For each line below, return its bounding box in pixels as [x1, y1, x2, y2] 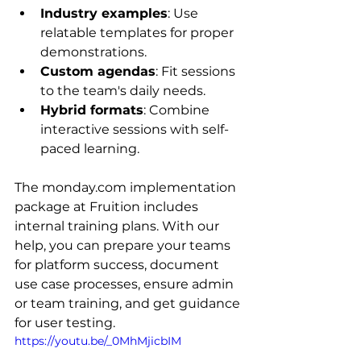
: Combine [143, 102, 213, 118]
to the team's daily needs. [40, 82, 205, 98]
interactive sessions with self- [40, 121, 229, 137]
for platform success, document [15, 256, 222, 272]
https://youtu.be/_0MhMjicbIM [15, 333, 181, 348]
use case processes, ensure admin [15, 276, 237, 292]
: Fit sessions [156, 63, 239, 79]
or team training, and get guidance [15, 295, 243, 311]
